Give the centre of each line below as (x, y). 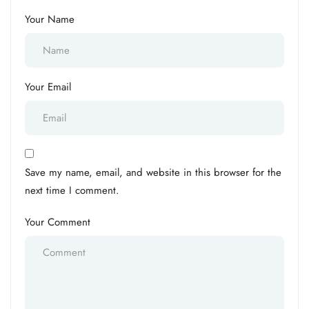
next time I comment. (72, 190)
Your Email (48, 87)
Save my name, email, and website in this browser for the (153, 172)
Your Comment (58, 222)
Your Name (50, 19)
